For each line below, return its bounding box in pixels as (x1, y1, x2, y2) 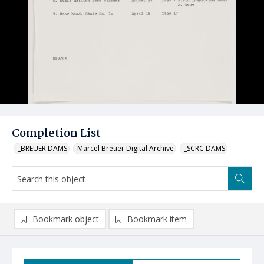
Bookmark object (32, 213, 99, 225)
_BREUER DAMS (18, 143, 67, 153)
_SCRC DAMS (184, 143, 225, 153)
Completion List (12, 125, 101, 143)
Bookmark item (127, 213, 187, 225)
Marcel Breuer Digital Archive (77, 143, 174, 153)
